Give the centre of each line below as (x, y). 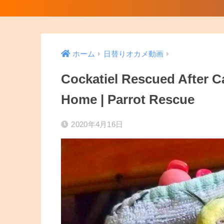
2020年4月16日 (97, 124)
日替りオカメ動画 (133, 54)
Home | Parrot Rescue (128, 100)
